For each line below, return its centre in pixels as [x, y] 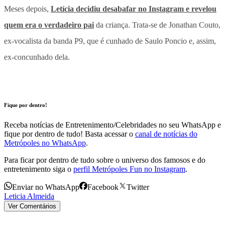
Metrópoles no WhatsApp [45, 143]
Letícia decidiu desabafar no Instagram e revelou [134, 9]
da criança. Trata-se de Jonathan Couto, [157, 25]
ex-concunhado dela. [37, 57]
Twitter [138, 187]
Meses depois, [27, 9]
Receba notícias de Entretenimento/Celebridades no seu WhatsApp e [113, 125]
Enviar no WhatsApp [46, 187]
